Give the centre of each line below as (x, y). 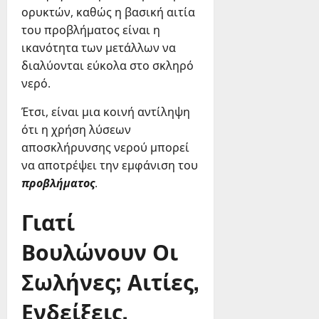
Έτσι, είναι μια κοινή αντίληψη (106, 112)
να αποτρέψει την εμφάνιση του (110, 166)
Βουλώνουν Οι (100, 251)
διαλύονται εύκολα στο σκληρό (108, 66)
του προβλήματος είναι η (91, 30)
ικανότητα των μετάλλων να (99, 48)
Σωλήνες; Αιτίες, (110, 281)
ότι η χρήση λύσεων (76, 130)
